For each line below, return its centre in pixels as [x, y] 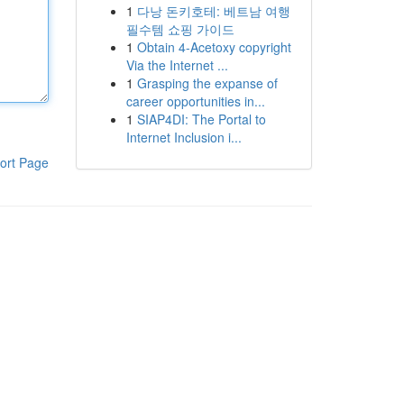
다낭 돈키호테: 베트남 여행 [213, 11]
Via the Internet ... [177, 65]
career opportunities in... [195, 101]
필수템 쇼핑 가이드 [180, 29]
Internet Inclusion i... [184, 137]
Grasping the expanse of [207, 83]
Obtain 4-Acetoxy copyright [214, 47]
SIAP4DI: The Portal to [201, 119]
